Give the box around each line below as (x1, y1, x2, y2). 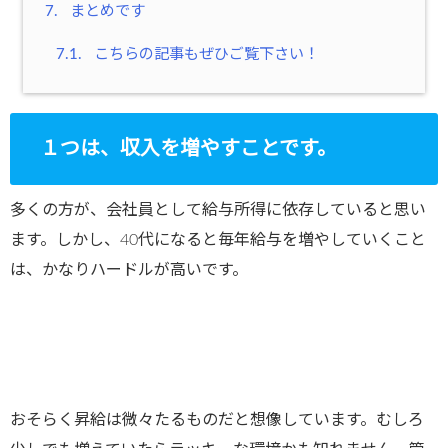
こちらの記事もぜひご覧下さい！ (89, 47, 319, 63)
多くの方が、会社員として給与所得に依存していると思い (10, 201, 426, 218)
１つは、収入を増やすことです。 (40, 138, 337, 159)
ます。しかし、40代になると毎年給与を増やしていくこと (10, 231, 426, 248)
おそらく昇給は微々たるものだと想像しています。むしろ (10, 411, 424, 428)
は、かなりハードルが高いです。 (10, 261, 248, 278)
